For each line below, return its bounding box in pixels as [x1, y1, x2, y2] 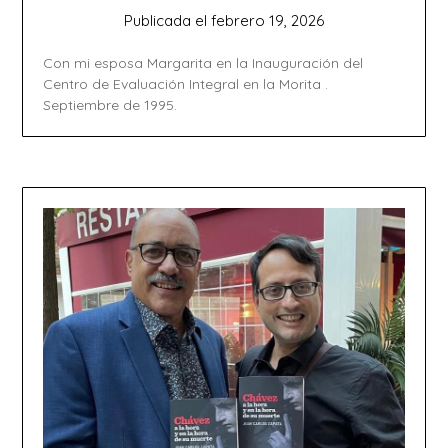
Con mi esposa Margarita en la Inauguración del [43, 54, 364, 73]
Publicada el [124, 11, 211, 31]
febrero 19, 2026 [211, 11, 324, 31]
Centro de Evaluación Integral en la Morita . [43, 75, 329, 94]
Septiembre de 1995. [43, 96, 178, 115]
